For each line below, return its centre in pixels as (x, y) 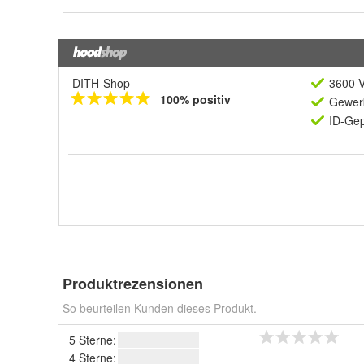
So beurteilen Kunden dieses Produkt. (160, 308)
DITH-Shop (101, 83)
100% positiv (195, 99)
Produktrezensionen (133, 284)
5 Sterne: (93, 340)
